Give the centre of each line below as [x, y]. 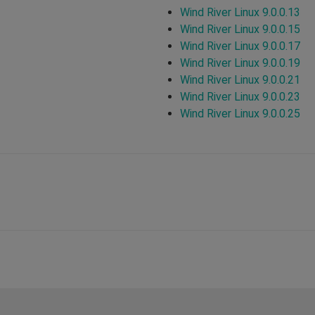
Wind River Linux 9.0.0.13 [240, 12]
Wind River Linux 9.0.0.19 [240, 63]
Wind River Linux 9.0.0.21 [240, 79]
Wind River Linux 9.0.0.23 [240, 96]
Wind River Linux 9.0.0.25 [240, 113]
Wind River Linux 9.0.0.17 [240, 46]
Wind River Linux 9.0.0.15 [240, 29]
